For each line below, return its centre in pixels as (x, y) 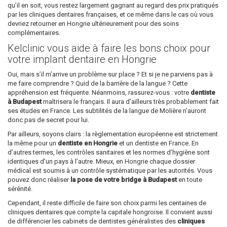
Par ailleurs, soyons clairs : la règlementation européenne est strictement (113, 134)
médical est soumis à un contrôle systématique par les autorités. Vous (110, 171)
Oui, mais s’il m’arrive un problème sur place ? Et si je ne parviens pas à (110, 74)
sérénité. (20, 189)
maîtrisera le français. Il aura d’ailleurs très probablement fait (130, 102)
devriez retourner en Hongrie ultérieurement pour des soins (93, 24)
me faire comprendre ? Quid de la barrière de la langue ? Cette (98, 84)
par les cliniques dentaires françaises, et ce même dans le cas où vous (110, 15)
